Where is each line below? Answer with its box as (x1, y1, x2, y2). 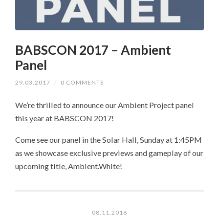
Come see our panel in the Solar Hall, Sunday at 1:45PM (15, 135, 202, 145)
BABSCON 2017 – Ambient (15, 42, 172, 58)
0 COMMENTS (61, 78, 104, 86)
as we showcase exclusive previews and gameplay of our (15, 148, 204, 158)
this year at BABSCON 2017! (15, 113, 114, 123)
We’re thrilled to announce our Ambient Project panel (15, 100, 195, 109)
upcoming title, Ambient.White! (15, 161, 123, 171)
